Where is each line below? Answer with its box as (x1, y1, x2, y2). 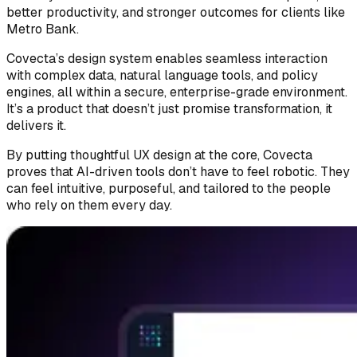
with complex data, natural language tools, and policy (6, 67, 318, 84)
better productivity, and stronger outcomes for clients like (6, 4, 345, 22)
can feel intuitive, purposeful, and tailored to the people (6, 180, 331, 198)
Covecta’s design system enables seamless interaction (6, 50, 328, 68)
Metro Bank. (6, 21, 79, 38)
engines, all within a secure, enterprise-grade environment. (6, 84, 347, 101)
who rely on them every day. (6, 197, 172, 214)
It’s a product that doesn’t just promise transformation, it (6, 100, 332, 118)
